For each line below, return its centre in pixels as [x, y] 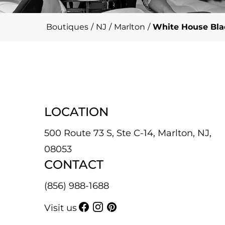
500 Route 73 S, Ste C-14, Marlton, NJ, [128, 133]
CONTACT [74, 164]
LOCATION [76, 112]
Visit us [61, 208]
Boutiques [67, 27]
